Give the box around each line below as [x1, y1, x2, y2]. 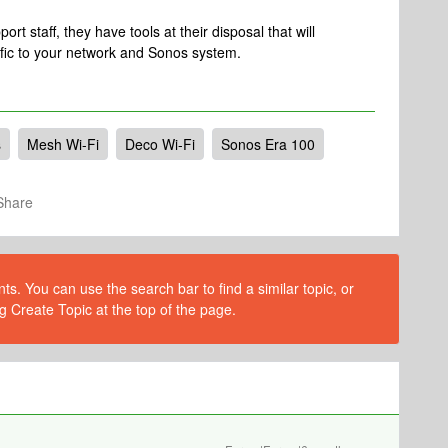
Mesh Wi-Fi [27, 134, 99, 154]
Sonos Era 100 [221, 134, 315, 154]
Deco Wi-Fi [125, 134, 195, 154]
